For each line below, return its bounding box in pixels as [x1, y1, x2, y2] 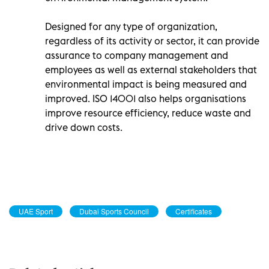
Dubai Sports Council [79, 205, 149, 216]
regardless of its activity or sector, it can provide [45, 34, 259, 47]
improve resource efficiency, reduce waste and [45, 106, 251, 119]
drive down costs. [45, 121, 122, 133]
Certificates [175, 205, 212, 216]
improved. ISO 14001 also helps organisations [45, 92, 246, 104]
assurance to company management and [45, 49, 228, 61]
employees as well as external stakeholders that [45, 63, 257, 76]
